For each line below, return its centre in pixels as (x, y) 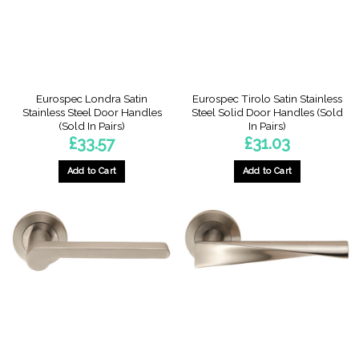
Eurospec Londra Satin (92, 99)
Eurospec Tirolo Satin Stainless (267, 99)
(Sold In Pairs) (92, 126)
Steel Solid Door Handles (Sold (267, 113)
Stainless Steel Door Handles (92, 113)
